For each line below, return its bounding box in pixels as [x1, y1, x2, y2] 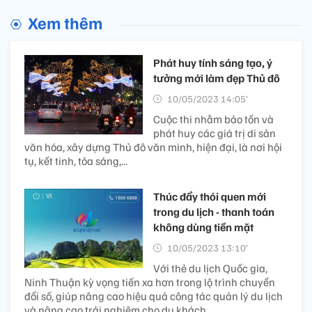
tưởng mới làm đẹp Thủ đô [153, 71, 280, 86]
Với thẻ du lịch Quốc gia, [153, 261, 267, 276]
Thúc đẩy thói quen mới [153, 189, 266, 204]
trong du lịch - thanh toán [153, 205, 274, 219]
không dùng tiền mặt [153, 220, 253, 235]
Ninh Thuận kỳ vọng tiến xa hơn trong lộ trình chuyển [24, 275, 275, 290]
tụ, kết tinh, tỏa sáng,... [24, 154, 127, 169]
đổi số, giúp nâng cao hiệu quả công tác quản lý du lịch [24, 289, 283, 304]
